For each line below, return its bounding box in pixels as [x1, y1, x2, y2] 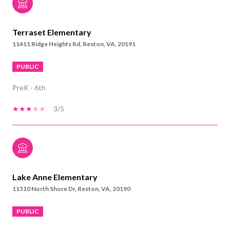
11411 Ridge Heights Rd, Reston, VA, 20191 [12, 40, 136, 48]
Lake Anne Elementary [12, 171, 98, 182]
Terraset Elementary [12, 27, 91, 37]
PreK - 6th [12, 83, 46, 92]
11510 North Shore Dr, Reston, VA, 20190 [12, 184, 130, 193]
